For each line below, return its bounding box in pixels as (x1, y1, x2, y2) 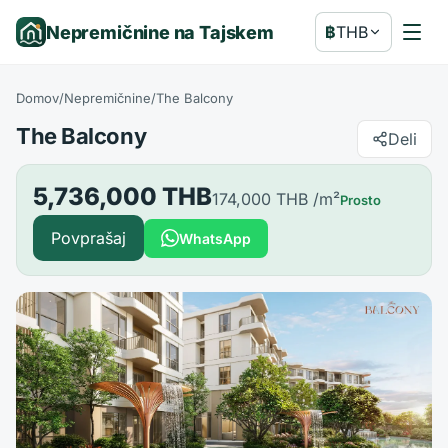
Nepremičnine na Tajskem (46, 21, 274, 43)
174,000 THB (212, 189, 308, 209)
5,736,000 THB (33, 182, 212, 211)
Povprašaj (51, 228, 126, 248)
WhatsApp (179, 229, 251, 247)
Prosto (340, 192, 381, 208)
